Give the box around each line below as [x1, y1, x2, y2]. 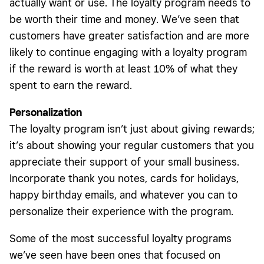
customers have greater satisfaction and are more [9, 29, 249, 42]
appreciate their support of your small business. [9, 156, 239, 169]
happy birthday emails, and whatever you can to [9, 189, 237, 202]
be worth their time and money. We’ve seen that [9, 13, 239, 26]
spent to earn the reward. [9, 79, 132, 92]
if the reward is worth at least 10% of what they [9, 62, 237, 75]
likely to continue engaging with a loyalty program [9, 46, 247, 59]
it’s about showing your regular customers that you [9, 139, 254, 152]
